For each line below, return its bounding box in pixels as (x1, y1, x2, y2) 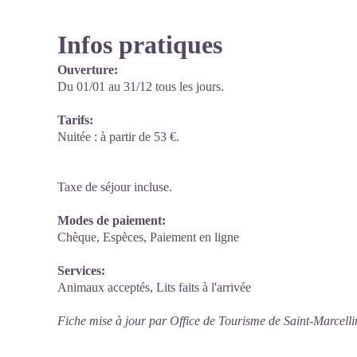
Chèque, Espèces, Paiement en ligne (57, 230, 239, 244)
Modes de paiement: (57, 214, 166, 227)
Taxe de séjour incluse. (57, 180, 172, 194)
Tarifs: (57, 113, 93, 127)
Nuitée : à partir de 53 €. (57, 130, 179, 143)
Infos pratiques (57, 30, 222, 59)
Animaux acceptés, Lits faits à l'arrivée (57, 280, 251, 294)
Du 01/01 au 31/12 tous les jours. (57, 80, 224, 93)
